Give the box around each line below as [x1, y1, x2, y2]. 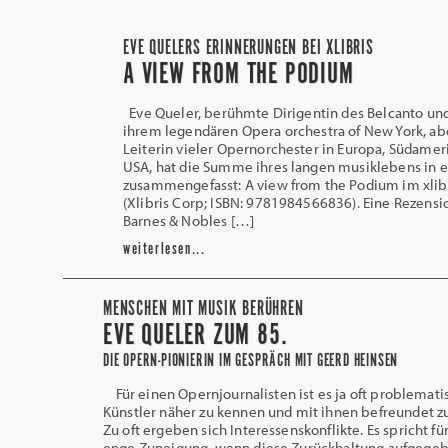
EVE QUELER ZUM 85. [103, 317, 288, 355]
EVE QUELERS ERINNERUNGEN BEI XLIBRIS [123, 36, 374, 61]
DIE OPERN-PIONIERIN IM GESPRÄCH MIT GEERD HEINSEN [103, 350, 399, 372]
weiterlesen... [123, 239, 206, 260]
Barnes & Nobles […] [123, 211, 255, 230]
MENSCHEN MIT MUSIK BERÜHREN [103, 297, 304, 322]
